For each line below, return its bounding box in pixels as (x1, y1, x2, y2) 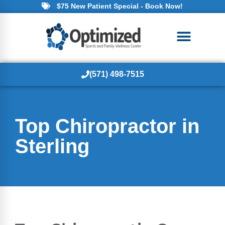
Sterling (15, 135, 89, 157)
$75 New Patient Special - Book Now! (56, 2, 183, 10)
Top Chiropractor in (15, 115, 199, 137)
